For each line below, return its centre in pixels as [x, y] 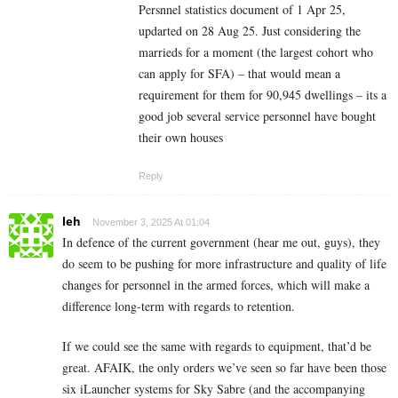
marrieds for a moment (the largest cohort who [256, 52]
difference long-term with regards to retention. [179, 306]
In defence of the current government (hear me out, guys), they [221, 242]
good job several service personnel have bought [257, 115]
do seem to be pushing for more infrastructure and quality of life [224, 263]
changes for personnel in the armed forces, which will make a [216, 284]
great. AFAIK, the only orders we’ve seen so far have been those [224, 367]
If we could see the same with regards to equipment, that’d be [217, 346]
